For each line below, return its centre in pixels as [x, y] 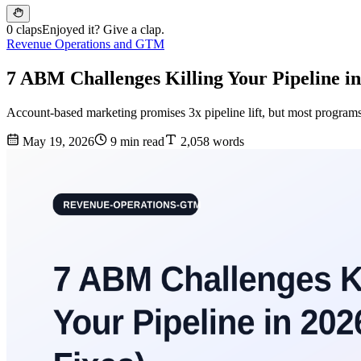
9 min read [136, 142]
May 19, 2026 [57, 142]
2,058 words [211, 142]
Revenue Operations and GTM [85, 44]
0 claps [24, 30]
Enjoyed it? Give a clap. [103, 30]
